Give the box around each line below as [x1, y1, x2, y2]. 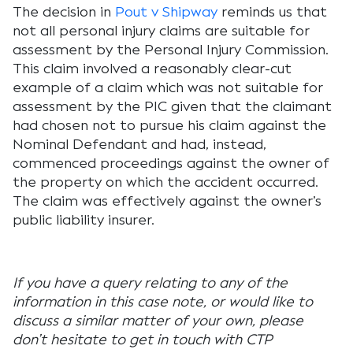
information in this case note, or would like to [13, 293, 313, 310]
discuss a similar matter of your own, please [13, 312, 303, 329]
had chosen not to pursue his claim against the [13, 117, 326, 134]
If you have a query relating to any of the [13, 274, 288, 292]
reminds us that [221, 3, 327, 20]
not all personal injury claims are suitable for [13, 22, 310, 39]
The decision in [13, 3, 115, 20]
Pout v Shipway [115, 3, 221, 20]
